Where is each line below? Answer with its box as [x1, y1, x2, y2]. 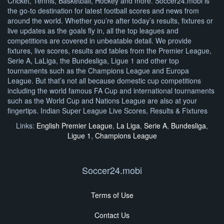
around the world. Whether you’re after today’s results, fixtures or [7, 15, 213, 26]
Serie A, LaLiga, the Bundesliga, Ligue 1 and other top [7, 55, 179, 66]
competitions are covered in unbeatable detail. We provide [7, 35, 191, 46]
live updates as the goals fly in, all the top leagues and [7, 25, 178, 36]
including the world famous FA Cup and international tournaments [7, 85, 214, 96]
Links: [16, 120, 36, 131]
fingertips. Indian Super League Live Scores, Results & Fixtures [7, 105, 207, 116]
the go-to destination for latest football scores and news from [7, 5, 199, 16]
